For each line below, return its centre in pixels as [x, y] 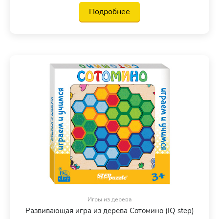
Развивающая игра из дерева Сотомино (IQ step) [109, 210]
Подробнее [109, 12]
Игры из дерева [109, 199]
